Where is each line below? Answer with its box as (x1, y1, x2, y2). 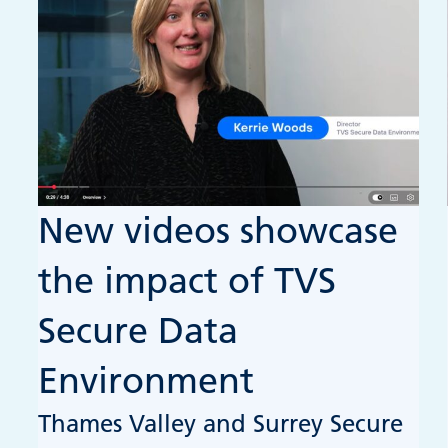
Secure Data (38, 310, 239, 353)
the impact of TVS (38, 260, 337, 303)
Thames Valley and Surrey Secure (38, 409, 404, 439)
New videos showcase (38, 210, 399, 253)
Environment (38, 360, 255, 403)
